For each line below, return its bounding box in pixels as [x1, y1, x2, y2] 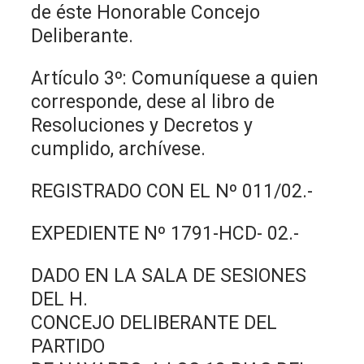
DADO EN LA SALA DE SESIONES [31, 264, 307, 287]
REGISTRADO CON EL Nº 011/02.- [31, 180, 314, 202]
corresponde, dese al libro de [31, 90, 275, 113]
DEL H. [31, 288, 89, 310]
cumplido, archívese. [31, 137, 206, 160]
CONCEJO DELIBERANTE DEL [31, 311, 278, 334]
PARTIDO [31, 335, 106, 357]
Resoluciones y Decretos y [31, 114, 253, 136]
